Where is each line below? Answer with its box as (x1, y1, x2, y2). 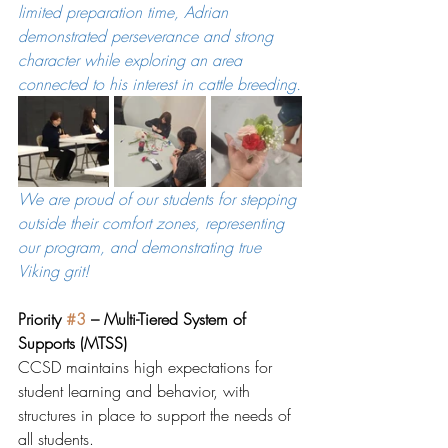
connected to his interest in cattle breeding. (18, 72, 301, 95)
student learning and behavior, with (18, 379, 255, 402)
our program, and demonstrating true (18, 235, 266, 258)
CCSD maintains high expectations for (18, 355, 277, 378)
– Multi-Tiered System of (86, 307, 251, 330)
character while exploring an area (18, 48, 247, 71)
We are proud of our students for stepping (18, 187, 301, 210)
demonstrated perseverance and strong (18, 24, 278, 47)
